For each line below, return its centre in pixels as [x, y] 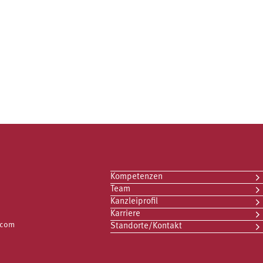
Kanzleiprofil [134, 202]
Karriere [125, 214]
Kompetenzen [136, 177]
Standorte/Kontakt [146, 226]
